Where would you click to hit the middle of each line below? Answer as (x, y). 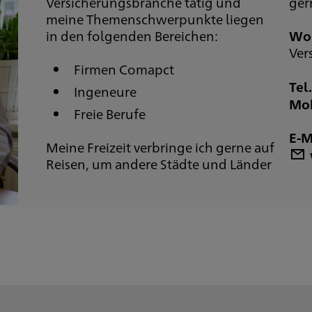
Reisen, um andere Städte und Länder (158, 164)
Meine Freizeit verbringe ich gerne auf (160, 147)
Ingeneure (105, 91)
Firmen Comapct (124, 69)
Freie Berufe (109, 114)
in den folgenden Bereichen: (132, 36)
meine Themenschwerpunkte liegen (155, 19)
